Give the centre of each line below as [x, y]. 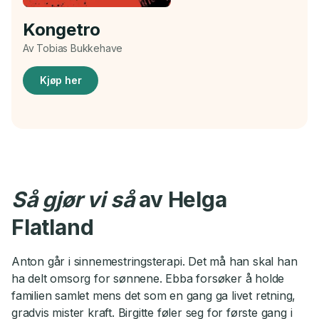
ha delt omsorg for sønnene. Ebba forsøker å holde [148, 278]
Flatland [53, 227]
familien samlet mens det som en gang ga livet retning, [154, 295]
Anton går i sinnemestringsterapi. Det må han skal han [155, 261]
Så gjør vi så [75, 199]
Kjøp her [61, 80]
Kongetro [62, 29]
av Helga [183, 199]
